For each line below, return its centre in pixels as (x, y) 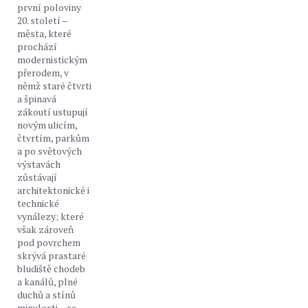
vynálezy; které (51, 216)
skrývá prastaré (52, 255)
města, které (44, 33)
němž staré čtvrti (54, 86)
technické (38, 203)
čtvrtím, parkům (53, 138)
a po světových (49, 151)
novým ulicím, (47, 125)
